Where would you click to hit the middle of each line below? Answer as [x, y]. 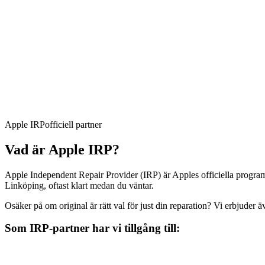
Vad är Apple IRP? [62, 149]
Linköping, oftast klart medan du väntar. [79, 185]
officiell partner [73, 124]
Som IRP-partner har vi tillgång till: [92, 228]
